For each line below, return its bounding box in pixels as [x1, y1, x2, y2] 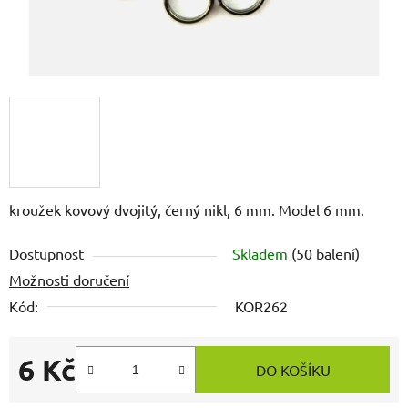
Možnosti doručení [9, 270, 129, 290]
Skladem [232, 244, 291, 263]
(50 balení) [291, 244, 360, 263]
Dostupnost [9, 244, 84, 263]
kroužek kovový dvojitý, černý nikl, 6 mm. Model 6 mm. [9, 200, 364, 219]
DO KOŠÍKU [255, 361, 331, 380]
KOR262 [235, 297, 288, 316]
